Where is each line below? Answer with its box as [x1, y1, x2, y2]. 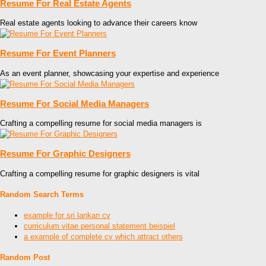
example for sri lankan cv [24, 211, 110, 220]
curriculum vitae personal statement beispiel [24, 221, 175, 231]
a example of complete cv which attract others [24, 232, 183, 242]
